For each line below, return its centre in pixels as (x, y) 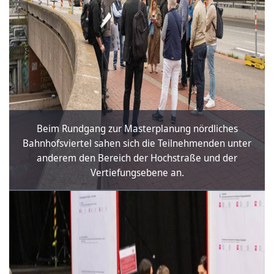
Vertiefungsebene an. (137, 172)
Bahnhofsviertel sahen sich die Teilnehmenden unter (137, 143)
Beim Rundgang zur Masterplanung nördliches (137, 128)
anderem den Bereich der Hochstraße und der (137, 157)
